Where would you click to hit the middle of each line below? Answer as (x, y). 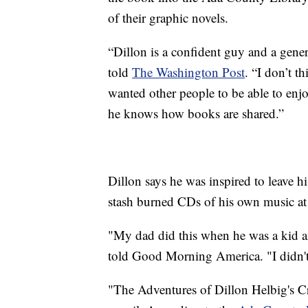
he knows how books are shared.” (196, 113)
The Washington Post (188, 71)
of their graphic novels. (168, 17)
